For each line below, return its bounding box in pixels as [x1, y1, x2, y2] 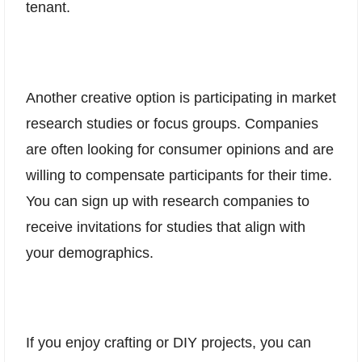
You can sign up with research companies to [26, 192, 309, 209]
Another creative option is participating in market [26, 89, 336, 106]
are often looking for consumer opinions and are [26, 141, 334, 158]
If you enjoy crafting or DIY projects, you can [26, 335, 311, 351]
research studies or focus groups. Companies [26, 115, 318, 132]
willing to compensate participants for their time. [26, 166, 332, 183]
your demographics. [26, 244, 154, 261]
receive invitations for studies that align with [26, 218, 305, 235]
